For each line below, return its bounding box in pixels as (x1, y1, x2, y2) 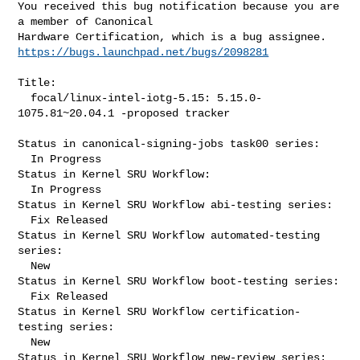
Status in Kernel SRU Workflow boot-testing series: (18, 274, 340, 288)
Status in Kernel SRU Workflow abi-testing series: (18, 198, 333, 211)
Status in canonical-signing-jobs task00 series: (18, 137, 321, 150)
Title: (18, 76, 57, 89)
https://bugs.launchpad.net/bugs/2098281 (18, 45, 269, 59)
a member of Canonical (18, 14, 153, 28)
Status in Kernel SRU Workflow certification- (18, 305, 301, 318)
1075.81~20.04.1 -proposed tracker (18, 106, 231, 120)
